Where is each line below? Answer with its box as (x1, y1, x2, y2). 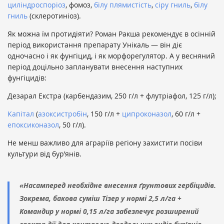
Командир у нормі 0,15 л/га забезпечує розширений (19, 206, 198, 216)
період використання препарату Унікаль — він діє (7, 40, 182, 50)
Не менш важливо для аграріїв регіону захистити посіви (7, 138, 202, 148)
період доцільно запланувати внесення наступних (7, 62, 182, 72)
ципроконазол (122, 109, 171, 119)
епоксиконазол (7, 120, 59, 130)
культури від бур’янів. (7, 149, 81, 159)
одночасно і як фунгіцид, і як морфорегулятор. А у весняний (7, 51, 215, 61)
